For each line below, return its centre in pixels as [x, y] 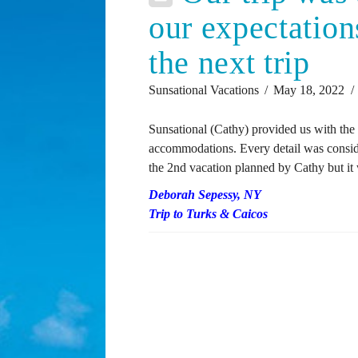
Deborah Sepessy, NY [205, 195]
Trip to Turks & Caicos [208, 214]
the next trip [229, 63]
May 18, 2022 [309, 90]
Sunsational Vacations [204, 90]
